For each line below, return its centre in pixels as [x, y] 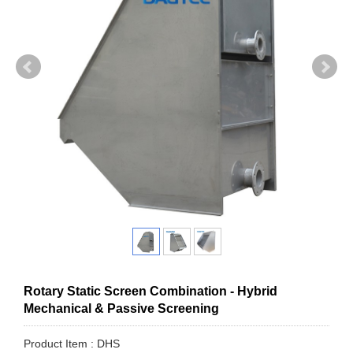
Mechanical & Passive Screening [121, 309]
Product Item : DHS [72, 344]
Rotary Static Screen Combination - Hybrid [150, 292]
